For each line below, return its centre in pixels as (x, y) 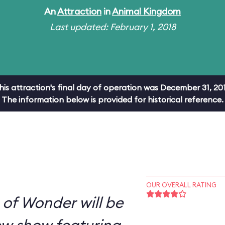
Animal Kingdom (146, 11)
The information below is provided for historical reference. (113, 99)
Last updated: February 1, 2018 (113, 27)
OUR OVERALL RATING (181, 185)
